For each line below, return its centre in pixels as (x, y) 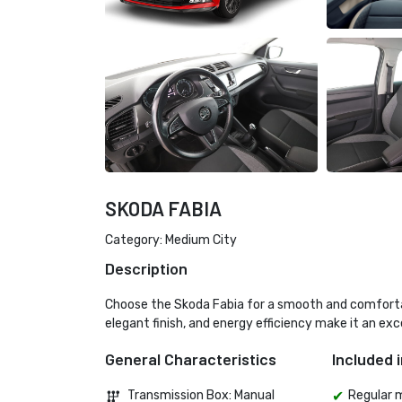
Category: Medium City (171, 240)
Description (146, 269)
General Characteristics (191, 359)
